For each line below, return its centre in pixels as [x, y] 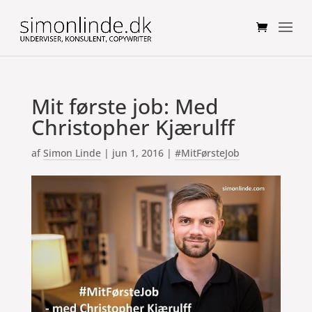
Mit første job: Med [125, 106]
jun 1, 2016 [138, 153]
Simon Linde [72, 153]
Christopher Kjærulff [133, 127]
